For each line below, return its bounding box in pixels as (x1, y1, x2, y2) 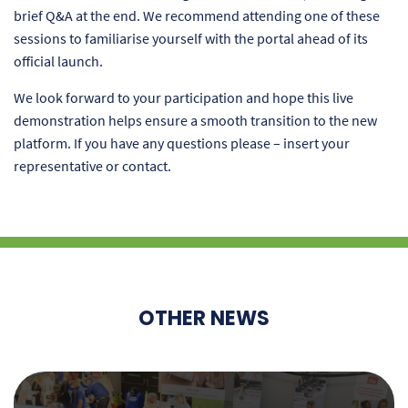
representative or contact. (14, 157, 171, 176)
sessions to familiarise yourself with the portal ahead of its (14, 29, 368, 48)
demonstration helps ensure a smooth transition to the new (14, 111, 377, 130)
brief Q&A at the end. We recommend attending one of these (14, 6, 380, 25)
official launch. (14, 52, 103, 71)
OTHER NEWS (138, 304, 270, 333)
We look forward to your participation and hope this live (14, 88, 353, 107)
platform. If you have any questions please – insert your (14, 134, 350, 153)
